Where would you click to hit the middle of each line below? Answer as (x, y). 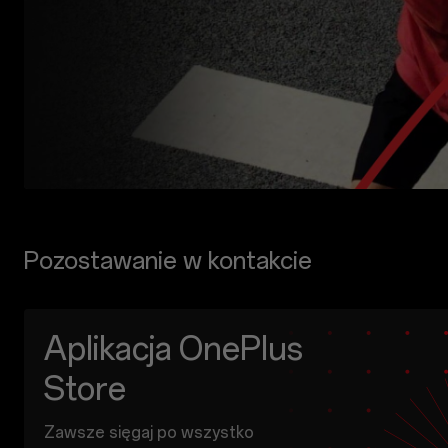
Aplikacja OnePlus (173, 348)
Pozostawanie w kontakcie (168, 260)
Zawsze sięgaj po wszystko (149, 432)
